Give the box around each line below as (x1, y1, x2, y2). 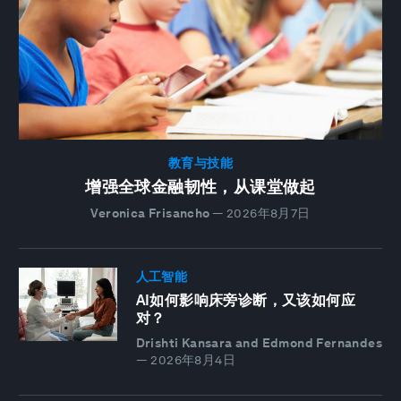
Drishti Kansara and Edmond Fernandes (135, 335, 383, 350)
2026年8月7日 (226, 206, 311, 221)
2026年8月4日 (150, 352, 236, 367)
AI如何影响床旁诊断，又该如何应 (135, 291, 356, 309)
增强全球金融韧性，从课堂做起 (85, 177, 316, 197)
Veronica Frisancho (90, 206, 210, 221)
